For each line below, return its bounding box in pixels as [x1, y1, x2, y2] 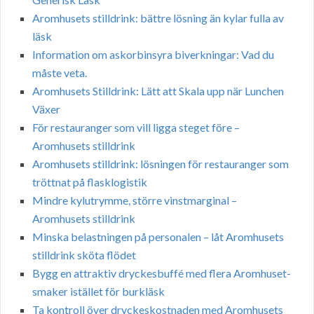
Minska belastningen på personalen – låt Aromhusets [32, 230, 284, 244]
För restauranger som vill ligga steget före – [32, 121, 240, 135]
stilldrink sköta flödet [32, 248, 136, 262]
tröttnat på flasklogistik [32, 175, 147, 189]
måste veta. [32, 66, 87, 80]
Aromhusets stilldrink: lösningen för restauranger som [32, 157, 289, 171]
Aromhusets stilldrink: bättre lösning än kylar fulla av [32, 11, 284, 25]
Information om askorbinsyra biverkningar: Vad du [32, 48, 274, 62]
